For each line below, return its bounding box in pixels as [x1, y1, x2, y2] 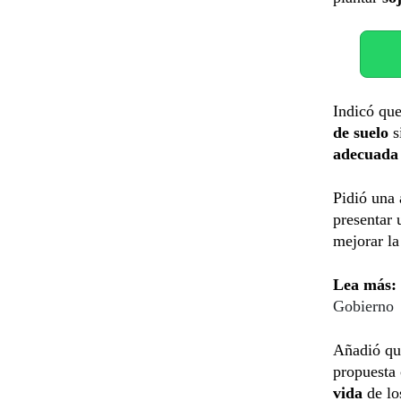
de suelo [333, 123, 388, 141]
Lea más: [333, 275, 397, 294]
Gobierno [333, 296, 394, 315]
